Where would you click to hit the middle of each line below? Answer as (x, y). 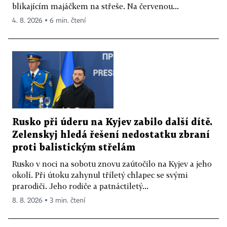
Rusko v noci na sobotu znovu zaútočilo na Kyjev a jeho (112, 163)
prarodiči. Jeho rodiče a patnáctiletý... (80, 186)
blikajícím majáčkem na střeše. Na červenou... (96, 6)
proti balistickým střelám (74, 147)
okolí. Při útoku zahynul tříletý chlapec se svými (100, 175)
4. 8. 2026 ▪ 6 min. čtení (49, 21)
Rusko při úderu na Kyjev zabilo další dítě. (112, 122)
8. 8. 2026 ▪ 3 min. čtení (49, 200)
